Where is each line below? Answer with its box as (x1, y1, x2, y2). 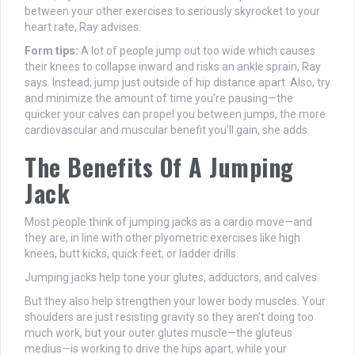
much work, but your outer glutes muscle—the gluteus (25, 326, 292, 340)
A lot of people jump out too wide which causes (81, 44, 315, 58)
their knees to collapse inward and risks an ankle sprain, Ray (25, 60, 321, 74)
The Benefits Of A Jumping (25, 149, 294, 185)
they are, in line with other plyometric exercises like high (25, 231, 300, 245)
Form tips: (25, 44, 81, 58)
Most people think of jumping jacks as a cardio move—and (25, 216, 312, 229)
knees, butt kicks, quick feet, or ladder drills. (25, 247, 239, 261)
